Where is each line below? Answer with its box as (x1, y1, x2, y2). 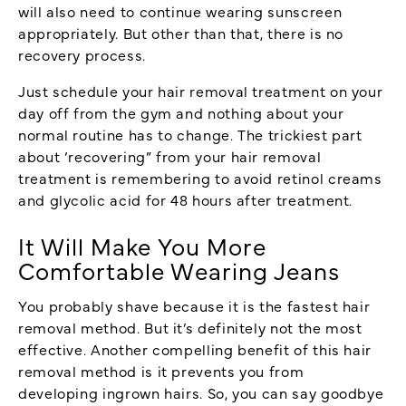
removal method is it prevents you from (18, 360, 304, 381)
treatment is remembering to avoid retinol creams (18, 167, 382, 188)
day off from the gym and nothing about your (18, 101, 344, 122)
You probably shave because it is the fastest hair (18, 295, 371, 315)
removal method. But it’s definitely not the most (18, 316, 362, 337)
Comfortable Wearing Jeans (18, 253, 341, 286)
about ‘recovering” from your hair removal (18, 145, 322, 166)
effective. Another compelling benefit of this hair (18, 338, 372, 359)
